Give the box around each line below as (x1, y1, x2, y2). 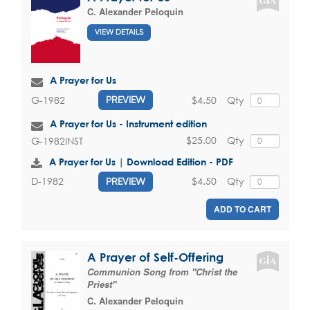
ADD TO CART (214, 202, 271, 215)
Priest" (87, 277, 116, 291)
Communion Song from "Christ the (87, 264, 237, 278)
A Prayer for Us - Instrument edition (50, 118, 207, 130)
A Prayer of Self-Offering (87, 250, 224, 264)
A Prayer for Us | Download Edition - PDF (49, 155, 233, 167)
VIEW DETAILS (95, 27, 143, 37)
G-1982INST (31, 134, 83, 147)
